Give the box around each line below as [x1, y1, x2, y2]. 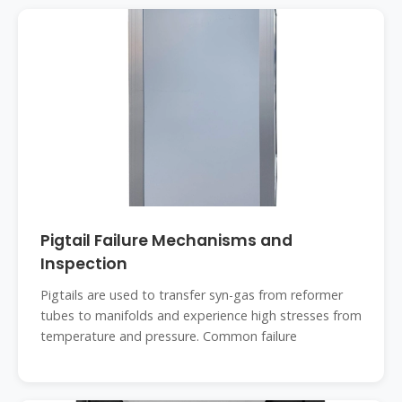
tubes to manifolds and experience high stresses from [40, 307, 362, 324]
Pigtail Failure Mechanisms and [40, 230, 293, 251]
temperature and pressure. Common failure [40, 328, 297, 345]
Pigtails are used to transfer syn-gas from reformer [40, 286, 343, 303]
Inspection [40, 253, 127, 275]
